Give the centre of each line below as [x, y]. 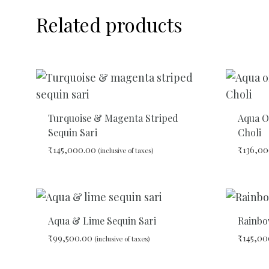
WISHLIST [209, 212]
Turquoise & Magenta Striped [113, 118]
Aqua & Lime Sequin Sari [102, 221]
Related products [109, 24]
